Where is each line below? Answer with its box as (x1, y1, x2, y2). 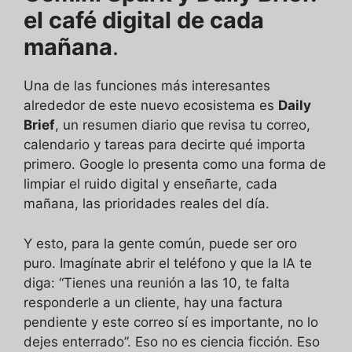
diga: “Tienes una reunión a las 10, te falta (24, 274, 290, 291)
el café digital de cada (24, 6, 264, 35)
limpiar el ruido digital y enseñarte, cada (24, 176, 277, 192)
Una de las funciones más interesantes (24, 78, 270, 94)
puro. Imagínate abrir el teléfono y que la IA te (24, 255, 312, 271)
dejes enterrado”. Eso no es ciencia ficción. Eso (24, 333, 320, 350)
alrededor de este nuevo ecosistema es (24, 97, 278, 114)
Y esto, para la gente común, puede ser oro (24, 235, 297, 251)
